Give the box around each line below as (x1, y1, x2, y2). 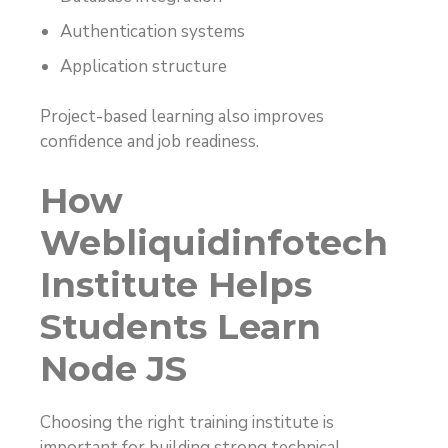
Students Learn (40, 304, 321, 348)
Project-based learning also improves (40, 105, 324, 129)
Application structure (60, 54, 227, 78)
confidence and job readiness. (40, 130, 259, 154)
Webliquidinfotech (40, 220, 388, 264)
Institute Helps (40, 262, 312, 306)
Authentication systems (60, 19, 245, 43)
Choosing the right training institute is (40, 410, 334, 434)
